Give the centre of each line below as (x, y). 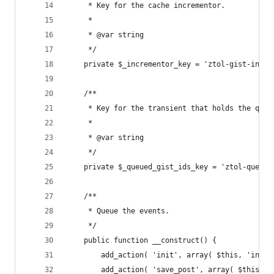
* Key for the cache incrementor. (154, 6)
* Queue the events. (127, 211)
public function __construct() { (150, 240)
